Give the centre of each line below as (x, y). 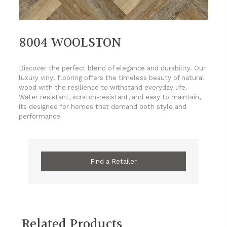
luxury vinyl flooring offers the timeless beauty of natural (112, 78)
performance (40, 117)
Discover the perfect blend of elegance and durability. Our (112, 68)
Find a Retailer (113, 162)
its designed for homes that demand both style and (103, 107)
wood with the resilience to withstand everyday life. (103, 88)
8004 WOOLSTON (70, 43)
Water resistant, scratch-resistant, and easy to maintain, (110, 97)
